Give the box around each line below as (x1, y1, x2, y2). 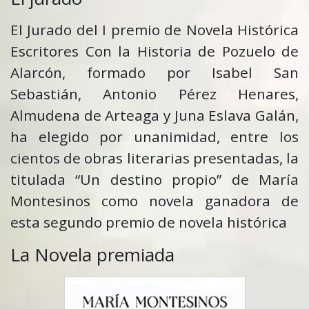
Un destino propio (80, 170, 217, 190)
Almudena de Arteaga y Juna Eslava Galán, (10, 106, 299, 126)
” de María (217, 170, 299, 190)
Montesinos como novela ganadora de (10, 191, 299, 211)
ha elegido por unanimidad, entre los (10, 127, 299, 147)
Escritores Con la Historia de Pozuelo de (10, 41, 299, 61)
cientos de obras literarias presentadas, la (10, 148, 299, 168)
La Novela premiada (10, 242, 175, 268)
